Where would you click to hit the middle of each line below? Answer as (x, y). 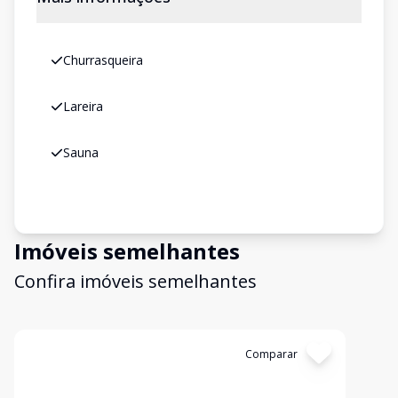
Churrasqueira (103, 60)
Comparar (271, 354)
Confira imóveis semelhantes (135, 281)
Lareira (83, 106)
